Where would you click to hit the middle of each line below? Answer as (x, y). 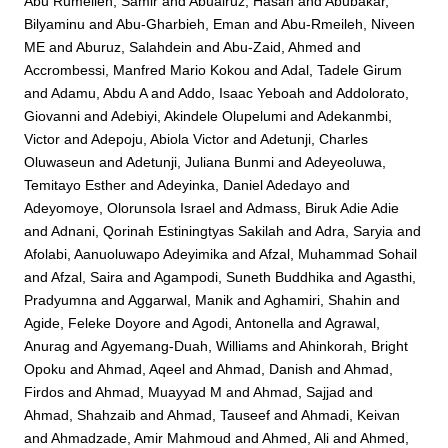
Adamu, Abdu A (99, 92)
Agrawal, (353, 322)
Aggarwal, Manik (181, 299)
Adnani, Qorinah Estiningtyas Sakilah (168, 230)
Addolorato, (373, 92)
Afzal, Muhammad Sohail (338, 253)
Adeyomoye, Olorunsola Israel (120, 207)
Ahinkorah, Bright (354, 345)
